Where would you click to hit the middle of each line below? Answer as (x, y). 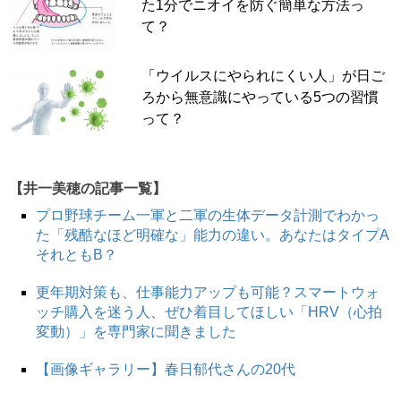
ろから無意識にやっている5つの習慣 (260, 97)
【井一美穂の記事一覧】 (88, 188)
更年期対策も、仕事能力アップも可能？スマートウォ (208, 292)
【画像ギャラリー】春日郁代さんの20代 (166, 369)
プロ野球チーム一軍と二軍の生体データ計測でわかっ (208, 215)
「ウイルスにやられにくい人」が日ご (263, 75)
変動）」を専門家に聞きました (136, 331)
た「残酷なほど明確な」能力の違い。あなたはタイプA (213, 235)
